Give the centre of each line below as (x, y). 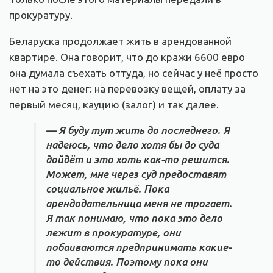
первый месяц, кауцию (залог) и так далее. (114, 104)
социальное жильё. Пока (107, 188)
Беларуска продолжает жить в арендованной (120, 41)
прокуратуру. (41, 15)
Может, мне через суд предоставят (136, 174)
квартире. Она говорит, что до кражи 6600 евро (127, 57)
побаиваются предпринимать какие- (138, 247)
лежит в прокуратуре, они (113, 232)
